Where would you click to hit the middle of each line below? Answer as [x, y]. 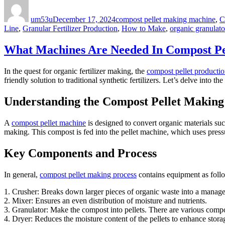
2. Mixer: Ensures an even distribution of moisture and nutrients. [105, 200]
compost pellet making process [88, 174]
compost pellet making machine [165, 20]
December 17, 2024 [84, 20]
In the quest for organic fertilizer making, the [75, 71]
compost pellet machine [49, 123]
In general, [22, 174]
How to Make [144, 29]
